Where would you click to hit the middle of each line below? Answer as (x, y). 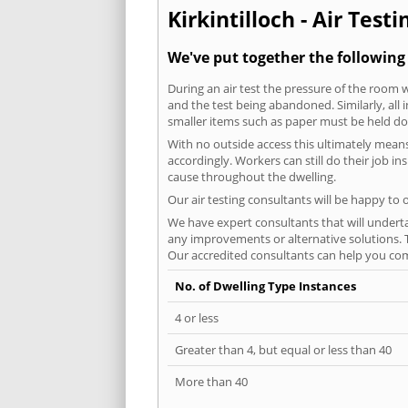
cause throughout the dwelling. (252, 176)
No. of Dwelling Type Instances (265, 286)
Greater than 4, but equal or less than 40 (283, 349)
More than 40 (211, 381)
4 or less (197, 317)
